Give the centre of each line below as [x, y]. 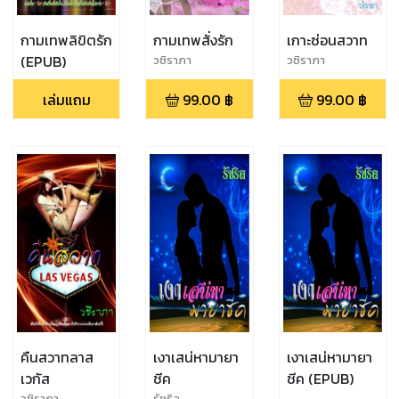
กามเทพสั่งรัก [194, 40]
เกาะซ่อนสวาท [327, 40]
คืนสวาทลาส [57, 358]
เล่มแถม [66, 100]
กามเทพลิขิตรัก [66, 40]
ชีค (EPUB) [320, 379]
